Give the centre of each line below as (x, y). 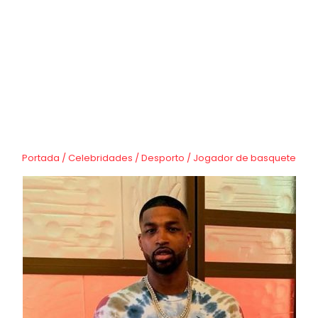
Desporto (163, 158)
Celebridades (100, 158)
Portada (41, 158)
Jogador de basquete (245, 158)
